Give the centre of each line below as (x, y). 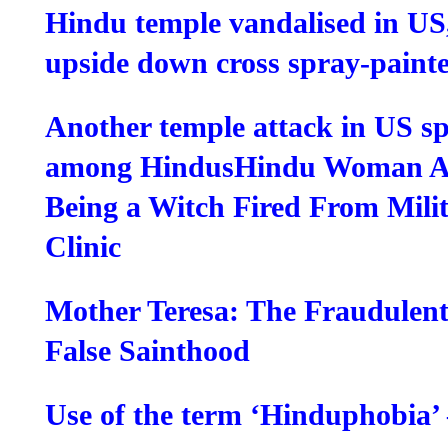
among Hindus (139, 167)
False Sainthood (147, 351)
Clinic (83, 247)
